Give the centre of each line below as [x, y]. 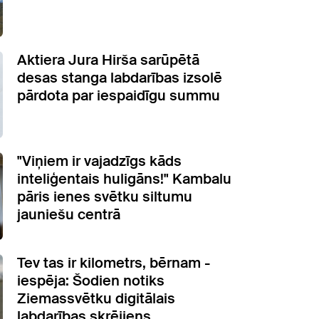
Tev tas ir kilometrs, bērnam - [114, 262]
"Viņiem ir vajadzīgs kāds [99, 161]
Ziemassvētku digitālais [96, 298]
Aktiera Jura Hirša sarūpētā [108, 59]
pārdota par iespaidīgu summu [119, 95]
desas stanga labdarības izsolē [120, 77]
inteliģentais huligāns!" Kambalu [124, 179]
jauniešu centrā [69, 215]
